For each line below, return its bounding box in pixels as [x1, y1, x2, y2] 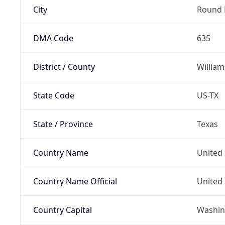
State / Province [33, 118, 93, 130]
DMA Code [33, 32, 73, 44]
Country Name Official [33, 175, 117, 187]
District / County [33, 61, 95, 72]
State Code [33, 89, 74, 101]
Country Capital [33, 204, 92, 215]
